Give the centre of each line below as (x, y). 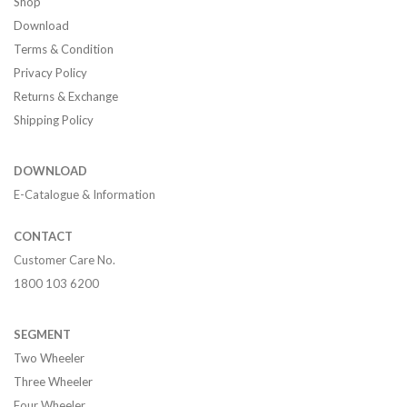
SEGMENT (42, 334)
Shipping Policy (54, 120)
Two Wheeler (49, 358)
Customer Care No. (65, 260)
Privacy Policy (50, 73)
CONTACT (43, 236)
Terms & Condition (64, 49)
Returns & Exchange (66, 96)
